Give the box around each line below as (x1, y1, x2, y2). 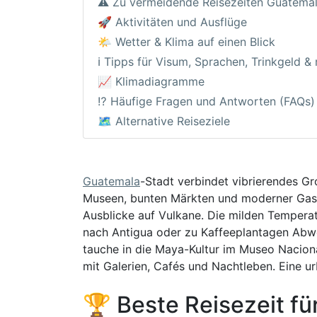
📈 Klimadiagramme (98, 74, 204, 88)
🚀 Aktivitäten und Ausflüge (98, 14, 247, 29)
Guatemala (83, 173, 140, 188)
